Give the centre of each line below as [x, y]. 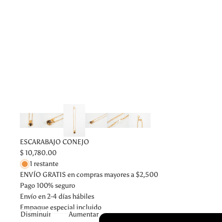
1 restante [44, 164]
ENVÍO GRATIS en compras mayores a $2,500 [89, 174]
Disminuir [36, 215]
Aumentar [83, 215]
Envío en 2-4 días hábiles [57, 196]
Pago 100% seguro [48, 185]
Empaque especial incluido [61, 207]
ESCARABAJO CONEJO [55, 142]
